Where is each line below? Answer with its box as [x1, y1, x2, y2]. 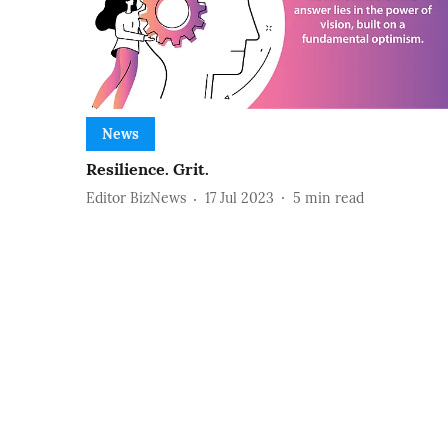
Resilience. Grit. [86, 158, 209, 179]
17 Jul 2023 [205, 189, 274, 208]
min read [305, 189, 364, 208]
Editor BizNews [86, 189, 186, 208]
